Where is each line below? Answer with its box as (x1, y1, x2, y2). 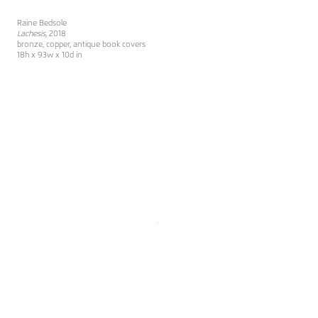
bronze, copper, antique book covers (16, 40, 146, 48)
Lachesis (16, 29, 45, 38)
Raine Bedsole (16, 18, 67, 27)
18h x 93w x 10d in (16, 50, 82, 59)
